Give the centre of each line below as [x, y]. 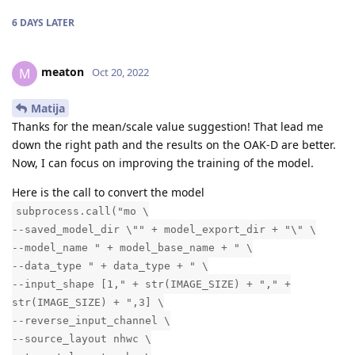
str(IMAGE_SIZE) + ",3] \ [88, 303]
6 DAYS [28, 22]
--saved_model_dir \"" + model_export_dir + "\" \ [164, 230]
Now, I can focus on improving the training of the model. [163, 163]
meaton [63, 72]
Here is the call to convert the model [108, 193]
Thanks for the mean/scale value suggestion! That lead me [168, 127]
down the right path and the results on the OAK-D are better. [174, 145]
